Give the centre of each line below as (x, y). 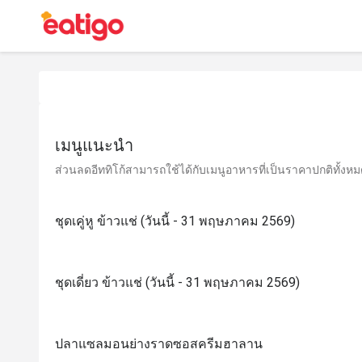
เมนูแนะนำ (94, 145)
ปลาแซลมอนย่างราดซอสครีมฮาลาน (159, 344)
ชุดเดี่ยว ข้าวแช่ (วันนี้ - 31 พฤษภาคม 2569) (177, 282)
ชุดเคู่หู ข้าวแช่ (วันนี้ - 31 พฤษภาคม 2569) (175, 221)
